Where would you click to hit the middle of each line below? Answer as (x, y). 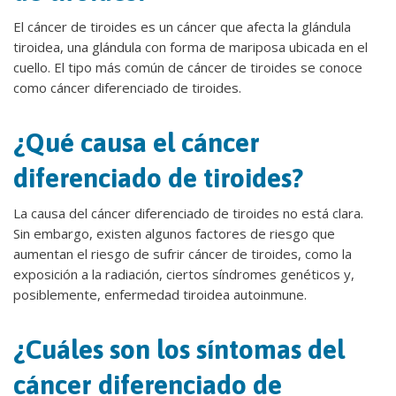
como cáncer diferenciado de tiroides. (127, 88)
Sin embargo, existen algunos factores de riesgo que (174, 233)
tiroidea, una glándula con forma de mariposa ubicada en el (190, 47)
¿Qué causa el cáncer (137, 142)
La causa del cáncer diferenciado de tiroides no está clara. (188, 213)
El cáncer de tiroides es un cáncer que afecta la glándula (182, 27)
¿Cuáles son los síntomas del (179, 349)
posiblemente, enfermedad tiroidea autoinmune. (160, 294)
